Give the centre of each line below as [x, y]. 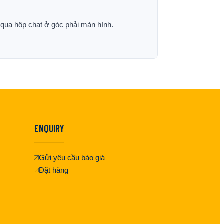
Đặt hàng [53, 170]
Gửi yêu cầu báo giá [72, 157]
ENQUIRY [49, 128]
